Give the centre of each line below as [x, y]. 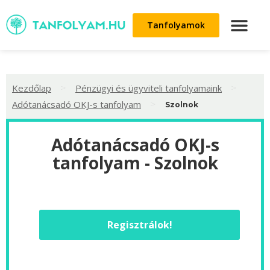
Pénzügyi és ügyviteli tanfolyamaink [149, 88]
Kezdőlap [32, 88]
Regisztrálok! [140, 224]
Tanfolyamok [176, 25]
